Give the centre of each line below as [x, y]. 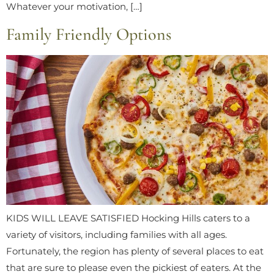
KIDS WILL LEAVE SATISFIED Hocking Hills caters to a [128, 218]
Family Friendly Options [89, 35]
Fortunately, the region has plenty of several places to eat [135, 251]
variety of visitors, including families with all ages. [117, 235]
